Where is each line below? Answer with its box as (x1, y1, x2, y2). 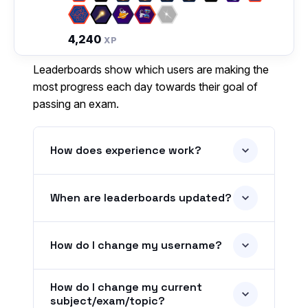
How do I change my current (50, 280, 202, 295)
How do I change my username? (50, 238, 222, 253)
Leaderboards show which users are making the (33, 63, 269, 77)
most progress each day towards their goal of (33, 80, 258, 94)
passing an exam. (33, 97, 119, 111)
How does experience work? (50, 143, 201, 158)
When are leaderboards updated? (50, 190, 232, 206)
